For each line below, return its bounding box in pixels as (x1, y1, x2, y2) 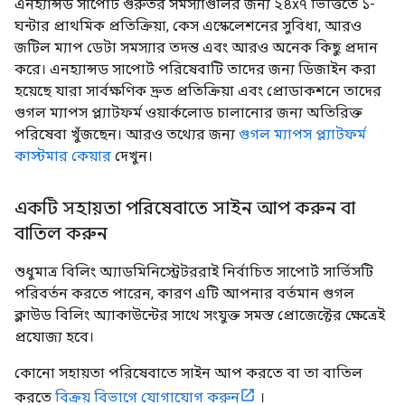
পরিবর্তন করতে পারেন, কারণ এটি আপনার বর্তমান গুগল (14, 284, 354, 302)
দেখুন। (111, 146, 153, 165)
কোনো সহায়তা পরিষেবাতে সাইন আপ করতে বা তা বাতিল (14, 363, 363, 381)
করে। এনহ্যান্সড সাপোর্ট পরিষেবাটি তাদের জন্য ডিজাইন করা (14, 60, 376, 78)
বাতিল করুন (14, 221, 108, 245)
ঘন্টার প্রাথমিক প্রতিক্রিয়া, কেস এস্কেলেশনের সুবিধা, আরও (14, 16, 362, 34)
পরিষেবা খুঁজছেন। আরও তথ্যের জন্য (14, 125, 239, 143)
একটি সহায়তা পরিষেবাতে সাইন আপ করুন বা (14, 196, 355, 220)
